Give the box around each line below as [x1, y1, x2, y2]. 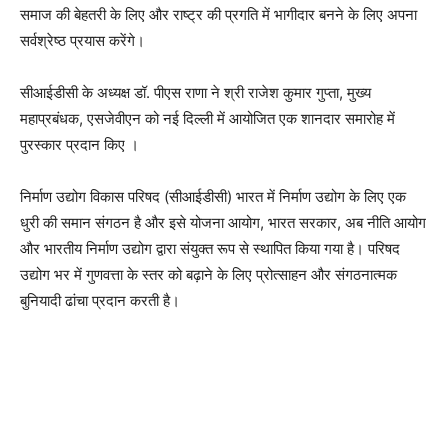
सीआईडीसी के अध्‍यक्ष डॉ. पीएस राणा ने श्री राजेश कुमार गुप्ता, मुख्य [20, 83, 371, 103]
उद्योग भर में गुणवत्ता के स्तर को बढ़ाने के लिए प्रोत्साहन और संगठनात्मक [20, 265, 397, 285]
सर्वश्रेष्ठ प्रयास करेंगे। [20, 31, 145, 51]
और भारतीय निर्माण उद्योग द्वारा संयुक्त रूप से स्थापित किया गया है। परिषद [20, 239, 400, 259]
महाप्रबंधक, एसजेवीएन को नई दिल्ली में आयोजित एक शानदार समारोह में [20, 109, 395, 129]
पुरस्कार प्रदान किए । [20, 135, 139, 155]
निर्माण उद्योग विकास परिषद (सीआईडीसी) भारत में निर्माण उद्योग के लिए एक [20, 187, 406, 207]
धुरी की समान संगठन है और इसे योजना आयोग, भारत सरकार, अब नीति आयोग [20, 213, 426, 233]
